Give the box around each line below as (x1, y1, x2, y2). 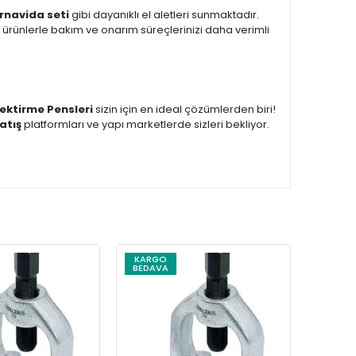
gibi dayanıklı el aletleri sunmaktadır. (69, 7, 259, 22)
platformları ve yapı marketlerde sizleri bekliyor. (21, 117, 269, 132)
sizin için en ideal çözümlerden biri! (93, 102, 276, 117)
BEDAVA (133, 261, 168, 274)
